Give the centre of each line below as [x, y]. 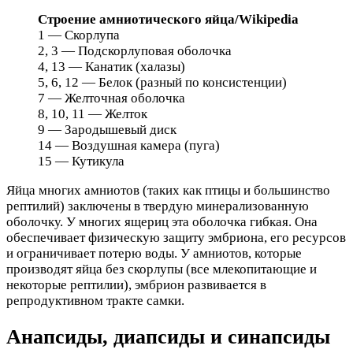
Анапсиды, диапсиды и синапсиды [168, 336]
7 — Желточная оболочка [111, 98]
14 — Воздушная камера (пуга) [129, 145]
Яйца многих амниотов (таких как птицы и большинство [168, 190]
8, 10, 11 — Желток [93, 113]
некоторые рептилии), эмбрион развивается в [136, 284]
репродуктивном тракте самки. [95, 300]
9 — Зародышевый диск [107, 129]
